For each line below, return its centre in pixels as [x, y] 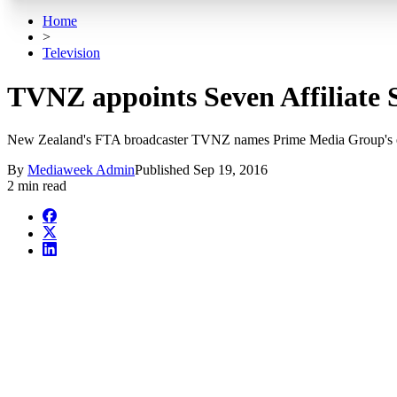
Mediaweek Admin [81, 170]
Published [164, 170]
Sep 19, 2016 [230, 170]
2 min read [37, 186]
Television [71, 53]
